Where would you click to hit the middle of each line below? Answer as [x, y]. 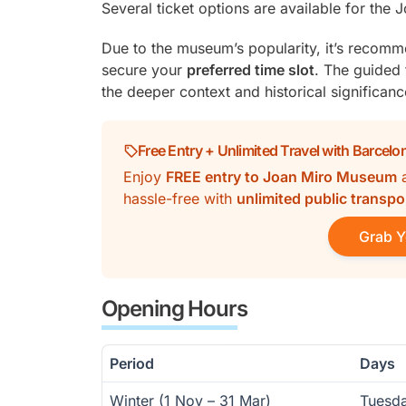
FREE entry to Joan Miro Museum [281, 177]
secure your [144, 70]
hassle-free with [180, 198]
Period [132, 363]
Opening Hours [174, 309]
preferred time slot [251, 70]
